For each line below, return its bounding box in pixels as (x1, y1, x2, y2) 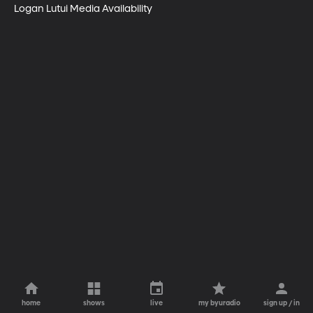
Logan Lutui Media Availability (14, 3, 152, 14)
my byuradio (198, 300, 240, 307)
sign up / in (263, 300, 300, 307)
